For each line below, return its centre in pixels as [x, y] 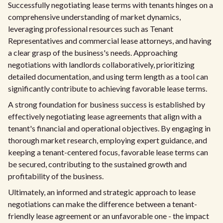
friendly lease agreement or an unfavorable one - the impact [109, 216]
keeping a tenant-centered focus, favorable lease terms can [108, 152]
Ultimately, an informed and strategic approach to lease [102, 192]
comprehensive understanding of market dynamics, [94, 17]
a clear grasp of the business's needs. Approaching [93, 53]
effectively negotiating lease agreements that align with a [105, 116]
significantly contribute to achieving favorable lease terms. [108, 88]
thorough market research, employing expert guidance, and [108, 140]
